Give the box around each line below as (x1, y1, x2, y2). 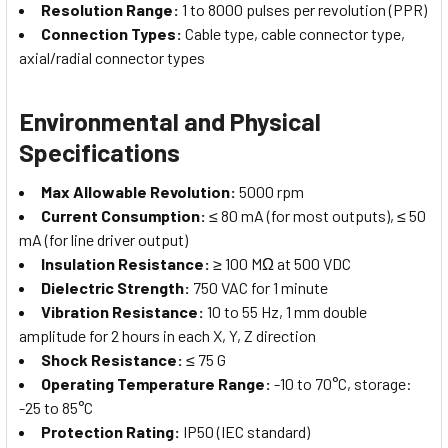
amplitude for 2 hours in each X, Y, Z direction (19, 326, 316, 346)
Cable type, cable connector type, (182, 24, 405, 44)
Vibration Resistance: (41, 302, 204, 322)
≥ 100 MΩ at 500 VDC (210, 254, 351, 274)
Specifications (19, 137, 180, 168)
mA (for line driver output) (19, 230, 188, 250)
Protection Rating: (41, 422, 180, 442)
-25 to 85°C (19, 398, 93, 418)
